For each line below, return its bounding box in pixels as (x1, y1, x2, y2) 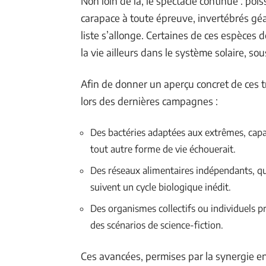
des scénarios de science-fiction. (90, 219, 223, 231)
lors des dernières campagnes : (81, 94, 218, 107)
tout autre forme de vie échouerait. (90, 143, 236, 155)
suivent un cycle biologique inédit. (90, 181, 231, 193)
